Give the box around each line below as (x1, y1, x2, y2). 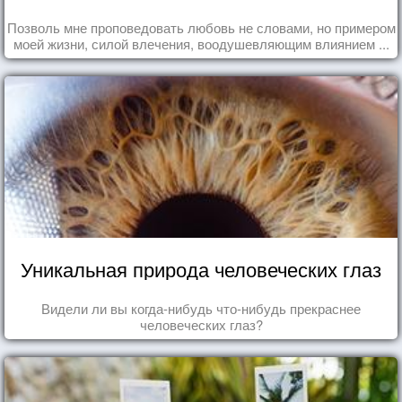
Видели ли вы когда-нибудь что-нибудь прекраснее (41, 298, 361, 318)
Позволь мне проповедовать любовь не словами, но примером (6, 17, 396, 37)
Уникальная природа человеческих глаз (21, 254, 381, 283)
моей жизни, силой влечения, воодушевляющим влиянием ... (13, 33, 389, 53)
